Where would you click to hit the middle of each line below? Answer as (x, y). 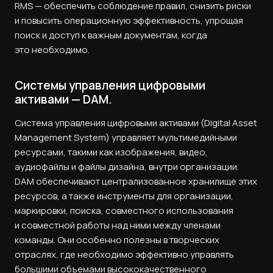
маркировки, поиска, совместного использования (124, 210)
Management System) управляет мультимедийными (126, 137)
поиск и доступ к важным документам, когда (111, 35)
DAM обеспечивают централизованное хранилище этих (136, 181)
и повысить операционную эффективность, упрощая (129, 21)
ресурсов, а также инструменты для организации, (124, 196)
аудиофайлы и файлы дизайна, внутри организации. (127, 166)
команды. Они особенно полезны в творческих (117, 239)
